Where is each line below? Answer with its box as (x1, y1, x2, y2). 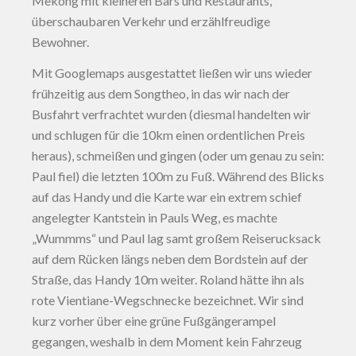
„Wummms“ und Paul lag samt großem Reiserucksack (32, 230, 321, 246)
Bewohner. (32, 34, 89, 49)
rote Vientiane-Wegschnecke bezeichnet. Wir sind (32, 292, 304, 308)
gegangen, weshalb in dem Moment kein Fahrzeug (32, 334, 302, 349)
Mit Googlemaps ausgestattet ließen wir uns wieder (32, 65, 312, 80)
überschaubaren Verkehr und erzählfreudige (32, 14, 270, 29)
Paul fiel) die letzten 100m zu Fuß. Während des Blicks (32, 168, 324, 184)
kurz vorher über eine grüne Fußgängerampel (32, 313, 276, 328)
